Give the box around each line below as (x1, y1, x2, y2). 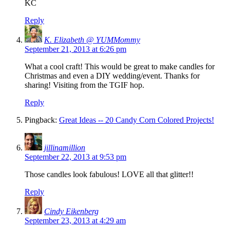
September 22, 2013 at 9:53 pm (25, 152, 126, 161)
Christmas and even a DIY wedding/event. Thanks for (25, 71, 200, 80)
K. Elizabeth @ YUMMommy (44, 35, 140, 44)
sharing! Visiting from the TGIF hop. (25, 80, 144, 89)
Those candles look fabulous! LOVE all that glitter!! (25, 169, 194, 179)
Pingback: (25, 115, 59, 124)
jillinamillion (44, 143, 85, 152)
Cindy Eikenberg (44, 206, 99, 216)
